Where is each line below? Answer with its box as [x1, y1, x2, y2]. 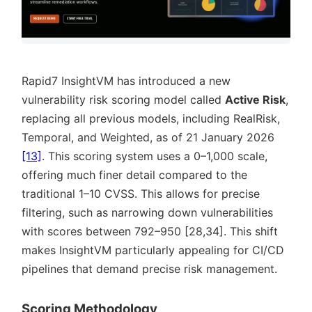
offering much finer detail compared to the [22, 167, 247, 182]
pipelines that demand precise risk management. [22, 261, 277, 276]
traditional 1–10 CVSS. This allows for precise [22, 186, 260, 201]
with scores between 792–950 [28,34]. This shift [22, 224, 278, 238]
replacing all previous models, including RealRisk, [22, 111, 280, 125]
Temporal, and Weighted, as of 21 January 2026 [22, 130, 274, 144]
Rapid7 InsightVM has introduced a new [22, 73, 231, 88]
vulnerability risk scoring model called [22, 92, 225, 107]
